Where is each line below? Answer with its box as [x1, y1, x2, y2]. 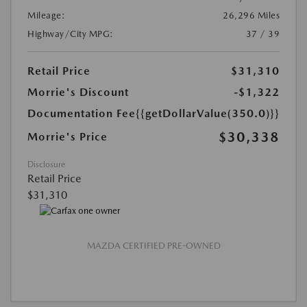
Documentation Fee [27, 106, 136, 120]
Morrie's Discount [27, 85, 129, 99]
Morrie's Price [27, 130, 108, 143]
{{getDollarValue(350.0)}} [136, 106, 280, 120]
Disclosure [27, 159, 65, 169]
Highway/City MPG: [27, 28, 114, 39]
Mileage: [27, 10, 65, 21]
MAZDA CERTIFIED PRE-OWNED [86, 241, 221, 251]
